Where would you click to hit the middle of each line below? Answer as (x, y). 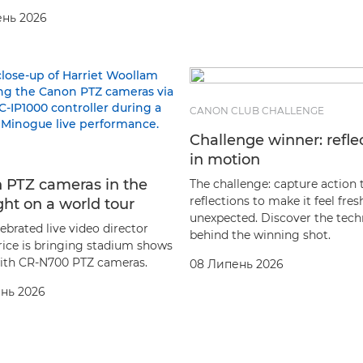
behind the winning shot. (260, 235)
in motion (225, 159)
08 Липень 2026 (237, 264)
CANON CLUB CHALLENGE (257, 110)
